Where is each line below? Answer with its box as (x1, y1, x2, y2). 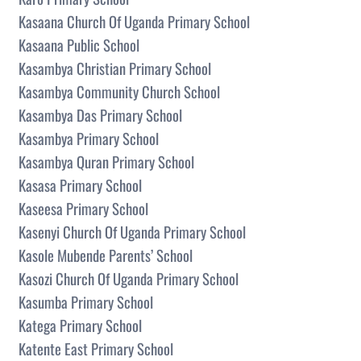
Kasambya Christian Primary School (19, 56, 211, 79)
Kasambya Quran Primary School (19, 150, 194, 172)
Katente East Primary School (19, 337, 173, 359)
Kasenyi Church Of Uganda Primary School (19, 220, 246, 243)
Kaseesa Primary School (19, 197, 148, 219)
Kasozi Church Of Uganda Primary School (19, 267, 239, 289)
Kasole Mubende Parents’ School (19, 243, 193, 266)
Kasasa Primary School (19, 173, 142, 196)
